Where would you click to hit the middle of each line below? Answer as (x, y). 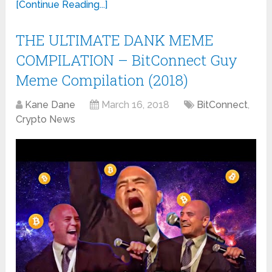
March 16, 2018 (136, 104)
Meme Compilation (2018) (102, 80)
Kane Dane (50, 104)
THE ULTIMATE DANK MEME (115, 40)
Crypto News (46, 119)
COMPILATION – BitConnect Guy (127, 60)
